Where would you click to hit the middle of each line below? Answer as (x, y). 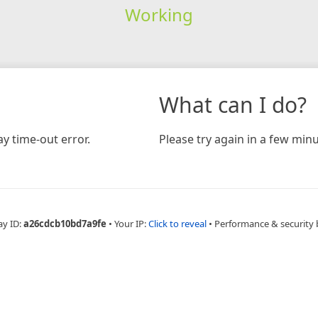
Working (159, 14)
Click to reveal (177, 223)
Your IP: (131, 223)
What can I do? (233, 104)
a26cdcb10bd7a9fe (65, 223)
